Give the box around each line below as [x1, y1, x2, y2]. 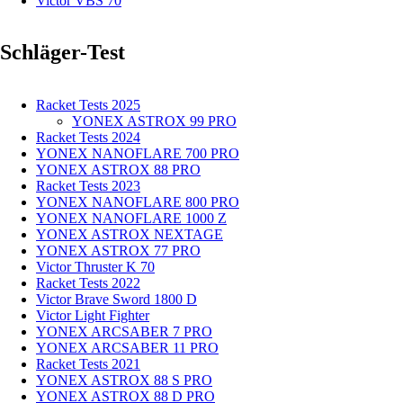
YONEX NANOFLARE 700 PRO [36, 146, 239, 162]
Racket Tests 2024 [36, 130, 140, 146]
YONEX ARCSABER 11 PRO [36, 340, 219, 356]
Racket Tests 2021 [36, 356, 140, 372]
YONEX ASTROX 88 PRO [36, 162, 201, 178]
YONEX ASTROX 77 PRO [36, 243, 201, 259]
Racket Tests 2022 [36, 275, 140, 291]
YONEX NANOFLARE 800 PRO [36, 194, 239, 210]
